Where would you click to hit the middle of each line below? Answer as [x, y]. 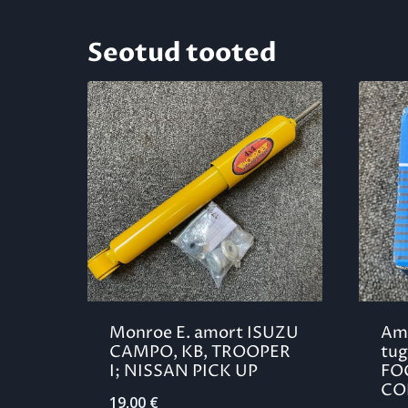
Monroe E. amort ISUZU [204, 333]
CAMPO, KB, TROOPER [200, 352]
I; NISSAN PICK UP [184, 371]
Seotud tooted [182, 53]
